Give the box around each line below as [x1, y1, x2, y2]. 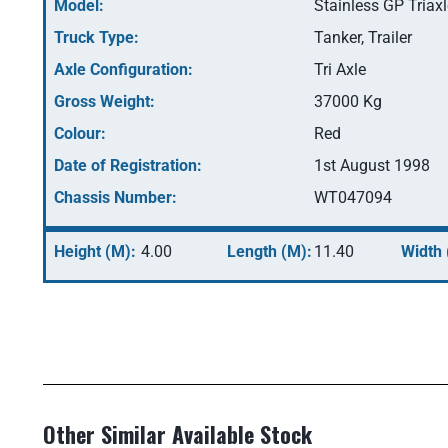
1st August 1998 [313, 156, 430, 175]
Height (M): [53, 242, 136, 261]
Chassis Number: [53, 188, 177, 207]
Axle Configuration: [53, 60, 193, 79]
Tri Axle [313, 60, 366, 79]
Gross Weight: [53, 92, 155, 111]
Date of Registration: [53, 156, 202, 175]
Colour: [53, 124, 106, 143]
